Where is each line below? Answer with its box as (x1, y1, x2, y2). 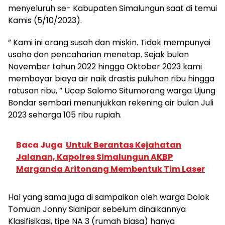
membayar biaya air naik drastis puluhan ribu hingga (8, 72, 214, 84)
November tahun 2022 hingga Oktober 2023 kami (8, 60, 202, 72)
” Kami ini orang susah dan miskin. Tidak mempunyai (8, 36, 210, 48)
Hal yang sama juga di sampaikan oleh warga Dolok (8, 191, 209, 203)
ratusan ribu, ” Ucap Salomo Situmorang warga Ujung (8, 84, 215, 96)
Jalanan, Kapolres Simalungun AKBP (16, 151, 173, 163)
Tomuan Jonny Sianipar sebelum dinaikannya (8, 203, 186, 215)
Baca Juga (16, 139, 63, 151)
